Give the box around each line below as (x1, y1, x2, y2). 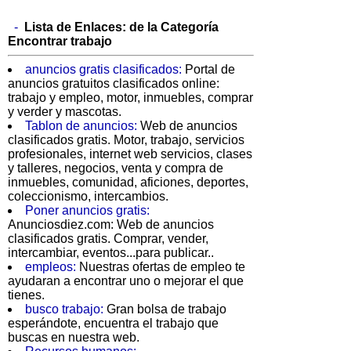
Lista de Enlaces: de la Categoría (24, 20, 219, 34)
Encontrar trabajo (8, 34, 112, 49)
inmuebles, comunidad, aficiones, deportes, (8, 175, 248, 190)
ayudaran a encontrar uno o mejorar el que (8, 274, 244, 288)
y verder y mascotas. (8, 105, 121, 119)
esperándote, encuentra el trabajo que (8, 317, 219, 331)
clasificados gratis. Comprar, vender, (8, 232, 208, 246)
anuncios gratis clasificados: (25, 63, 185, 77)
